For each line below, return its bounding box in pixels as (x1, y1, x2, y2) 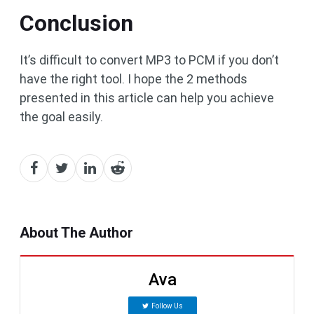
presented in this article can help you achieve (20, 90, 274, 106)
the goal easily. (20, 109, 103, 125)
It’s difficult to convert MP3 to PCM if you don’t (20, 53, 279, 68)
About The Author (20, 224, 133, 242)
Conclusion (20, 10, 133, 37)
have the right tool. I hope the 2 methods (20, 71, 247, 87)
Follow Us (151, 302, 183, 310)
